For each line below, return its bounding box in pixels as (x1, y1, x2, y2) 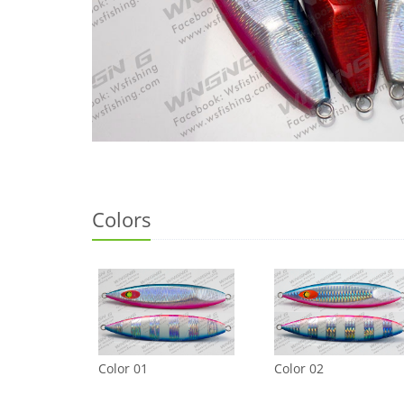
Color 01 (98, 359, 148, 377)
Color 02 (274, 359, 324, 377)
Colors (92, 206, 151, 234)
